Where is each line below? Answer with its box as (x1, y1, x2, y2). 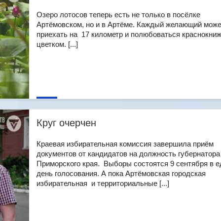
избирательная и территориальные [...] (37, 179, 169, 187)
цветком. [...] (37, 40, 78, 48)
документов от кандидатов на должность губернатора (37, 149, 220, 158)
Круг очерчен (37, 117, 96, 128)
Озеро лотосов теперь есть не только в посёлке (37, 10, 200, 19)
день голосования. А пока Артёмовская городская (37, 169, 206, 178)
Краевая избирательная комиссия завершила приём (37, 140, 214, 148)
